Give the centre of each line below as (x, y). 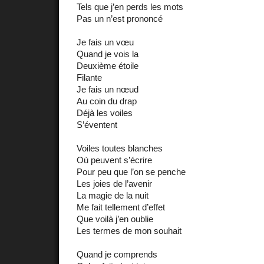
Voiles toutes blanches (120, 148)
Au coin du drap (107, 101)
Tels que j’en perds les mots (130, 7)
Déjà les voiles (105, 113)
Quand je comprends (117, 255)
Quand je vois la (108, 54)
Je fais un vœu (105, 42)
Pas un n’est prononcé (120, 19)
